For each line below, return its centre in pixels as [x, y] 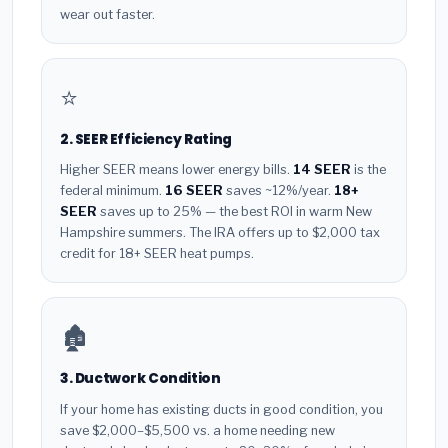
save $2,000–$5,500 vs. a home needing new [197, 431]
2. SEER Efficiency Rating [146, 139]
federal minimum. [112, 191]
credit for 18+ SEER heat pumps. [157, 254]
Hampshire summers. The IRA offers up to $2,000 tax [220, 233]
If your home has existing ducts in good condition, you [221, 410]
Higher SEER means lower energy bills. [176, 170]
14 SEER [322, 170]
